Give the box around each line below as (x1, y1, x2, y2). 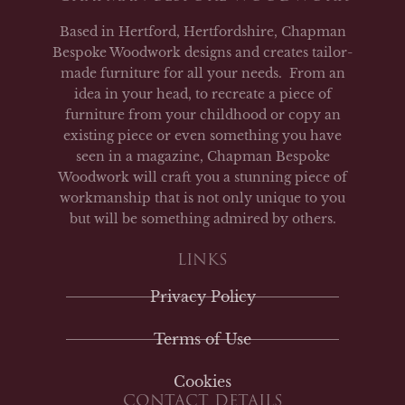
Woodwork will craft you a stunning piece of (58, 169, 347, 186)
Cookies (174, 372, 231, 391)
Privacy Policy (149, 287, 256, 306)
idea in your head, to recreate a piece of (73, 86, 332, 103)
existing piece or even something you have (63, 127, 342, 145)
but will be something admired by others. (69, 211, 336, 228)
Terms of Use (154, 329, 251, 348)
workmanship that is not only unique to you (60, 190, 345, 207)
